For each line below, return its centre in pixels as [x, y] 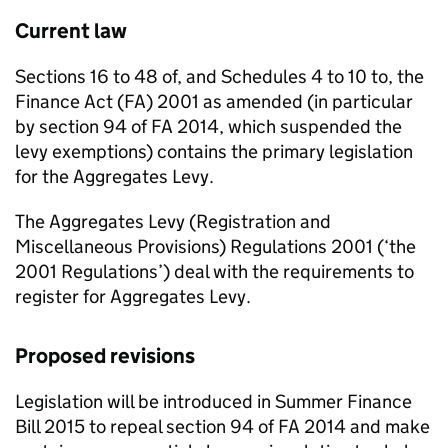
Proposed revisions [105, 356]
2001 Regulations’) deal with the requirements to [214, 271]
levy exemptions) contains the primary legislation [214, 151]
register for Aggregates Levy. [133, 296]
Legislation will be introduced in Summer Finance [213, 401]
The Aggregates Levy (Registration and [173, 221]
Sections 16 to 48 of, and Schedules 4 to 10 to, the [219, 76]
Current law [71, 31]
